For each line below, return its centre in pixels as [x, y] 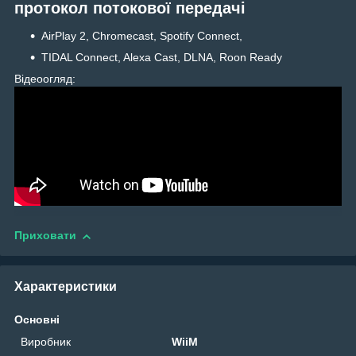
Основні [37, 320]
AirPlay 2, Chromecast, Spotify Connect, [142, 36]
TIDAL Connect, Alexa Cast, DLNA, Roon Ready [162, 58]
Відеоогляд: [46, 79]
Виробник [46, 342]
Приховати [45, 236]
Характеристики [66, 287]
